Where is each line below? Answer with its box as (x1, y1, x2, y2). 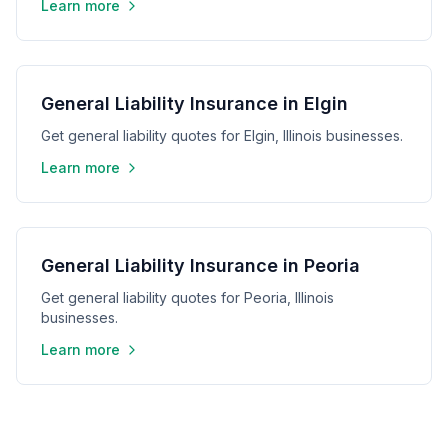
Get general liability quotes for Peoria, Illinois (41, 289, 334, 306)
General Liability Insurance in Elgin (41, 93, 348, 114)
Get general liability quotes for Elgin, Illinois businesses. (41, 127, 403, 144)
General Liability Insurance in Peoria (41, 255, 360, 276)
